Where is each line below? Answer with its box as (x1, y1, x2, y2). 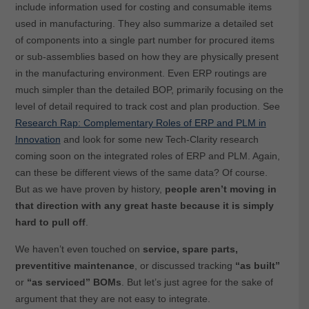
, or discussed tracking (134, 260, 235, 272)
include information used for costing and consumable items (14, 1, 272, 13)
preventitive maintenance (14, 260, 134, 272)
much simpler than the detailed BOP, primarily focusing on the (14, 84, 283, 96)
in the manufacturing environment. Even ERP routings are (14, 68, 267, 79)
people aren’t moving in (164, 183, 277, 195)
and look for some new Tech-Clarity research (60, 134, 259, 146)
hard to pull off (14, 217, 86, 228)
